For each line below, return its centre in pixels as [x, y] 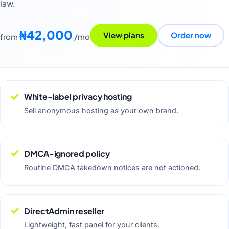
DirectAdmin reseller [64, 211]
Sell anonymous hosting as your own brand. [101, 110]
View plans [124, 35]
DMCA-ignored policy [67, 153]
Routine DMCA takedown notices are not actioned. [112, 168]
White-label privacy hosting [78, 97]
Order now [191, 35]
